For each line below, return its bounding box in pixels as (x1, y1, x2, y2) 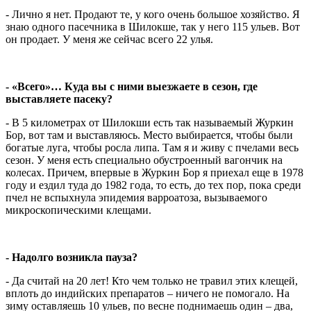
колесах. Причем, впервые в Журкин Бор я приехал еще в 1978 (6, 167, 303, 179)
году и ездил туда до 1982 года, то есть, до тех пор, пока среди (6, 179, 301, 192)
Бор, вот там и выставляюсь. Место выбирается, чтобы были (6, 129, 293, 142)
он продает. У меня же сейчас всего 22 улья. (6, 33, 213, 46)
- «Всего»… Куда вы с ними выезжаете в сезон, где (6, 81, 258, 93)
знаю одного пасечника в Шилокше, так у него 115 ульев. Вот (6, 21, 300, 33)
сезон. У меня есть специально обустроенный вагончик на (6, 154, 283, 167)
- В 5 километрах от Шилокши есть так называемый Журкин (6, 117, 294, 129)
